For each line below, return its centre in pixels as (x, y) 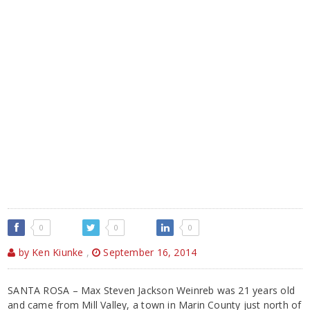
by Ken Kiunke (49, 252)
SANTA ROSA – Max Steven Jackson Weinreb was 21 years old (151, 290)
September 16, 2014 (149, 252)
